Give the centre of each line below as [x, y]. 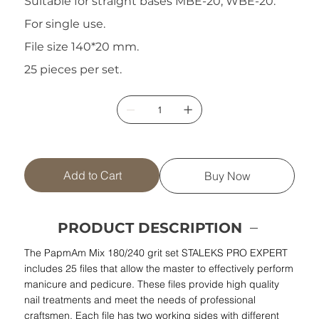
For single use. [65, 24]
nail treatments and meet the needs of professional [140, 300]
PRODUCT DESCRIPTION [150, 228]
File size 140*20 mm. [82, 47]
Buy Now [228, 176]
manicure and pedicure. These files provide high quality [152, 284]
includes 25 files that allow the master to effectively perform [159, 269]
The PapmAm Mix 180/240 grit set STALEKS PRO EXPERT [156, 253]
